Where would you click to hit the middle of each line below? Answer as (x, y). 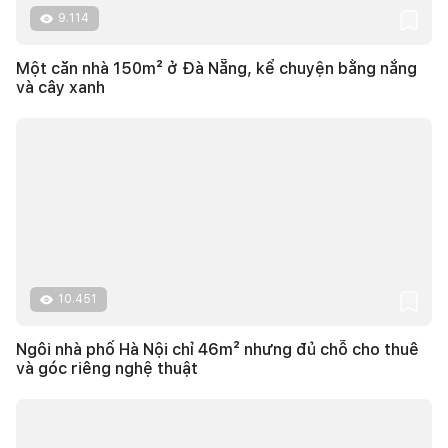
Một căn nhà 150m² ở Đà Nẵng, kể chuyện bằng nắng (216, 69)
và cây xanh (60, 88)
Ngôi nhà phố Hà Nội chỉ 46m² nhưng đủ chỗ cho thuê (217, 350)
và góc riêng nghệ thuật (107, 369)
